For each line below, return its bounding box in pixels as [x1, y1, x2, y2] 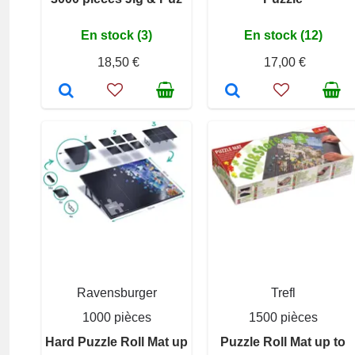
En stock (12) [243, 29, 323, 43]
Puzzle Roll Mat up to [220, 335, 345, 349]
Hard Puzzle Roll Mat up [45, 335, 188, 349]
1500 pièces [248, 311, 318, 325]
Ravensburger [76, 286, 157, 300]
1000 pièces [82, 311, 151, 325]
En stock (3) [81, 29, 152, 43]
